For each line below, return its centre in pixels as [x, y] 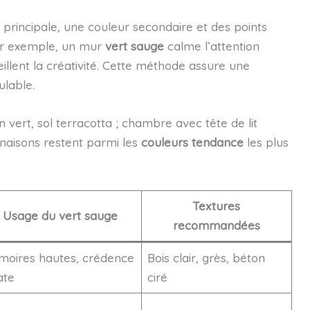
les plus [266, 142]
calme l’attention [211, 46]
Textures [216, 206]
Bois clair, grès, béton [206, 258]
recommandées [216, 225]
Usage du [31, 216]
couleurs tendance [192, 142]
